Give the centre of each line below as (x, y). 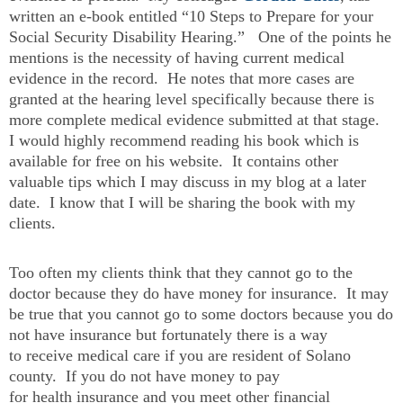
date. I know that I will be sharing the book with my (182, 202)
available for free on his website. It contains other (174, 161)
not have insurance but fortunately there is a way (168, 334)
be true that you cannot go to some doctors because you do (201, 313)
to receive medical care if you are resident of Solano (180, 355)
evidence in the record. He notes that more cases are (182, 78)
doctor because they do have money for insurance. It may (199, 293)
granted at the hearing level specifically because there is (192, 99)
